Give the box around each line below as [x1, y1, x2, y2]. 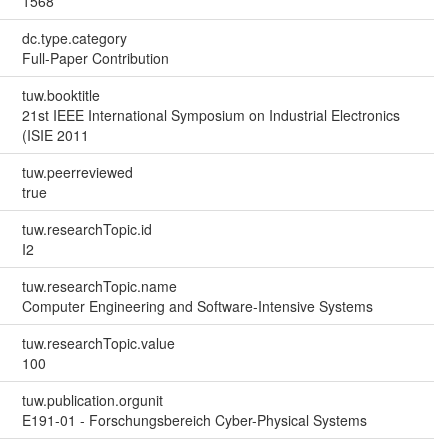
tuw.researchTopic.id [21, 219, 152, 240]
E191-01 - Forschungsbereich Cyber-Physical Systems [21, 410, 367, 431]
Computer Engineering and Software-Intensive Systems [21, 296, 373, 317]
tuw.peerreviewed [21, 162, 133, 183]
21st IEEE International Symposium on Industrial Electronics [21, 105, 400, 126]
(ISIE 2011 [21, 125, 89, 146]
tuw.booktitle [21, 85, 100, 106]
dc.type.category [21, 28, 127, 49]
